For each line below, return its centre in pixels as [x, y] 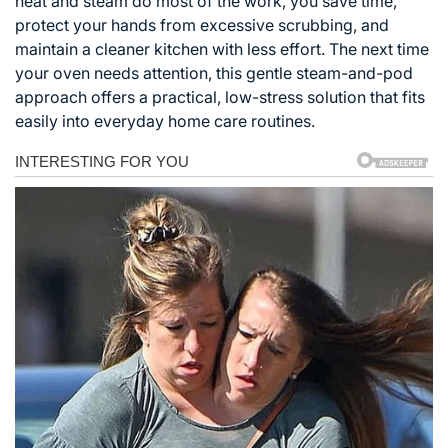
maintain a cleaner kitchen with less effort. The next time [222, 48]
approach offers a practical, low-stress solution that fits [220, 96]
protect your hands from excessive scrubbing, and [202, 24]
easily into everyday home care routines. [165, 120]
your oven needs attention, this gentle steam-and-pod [214, 72]
